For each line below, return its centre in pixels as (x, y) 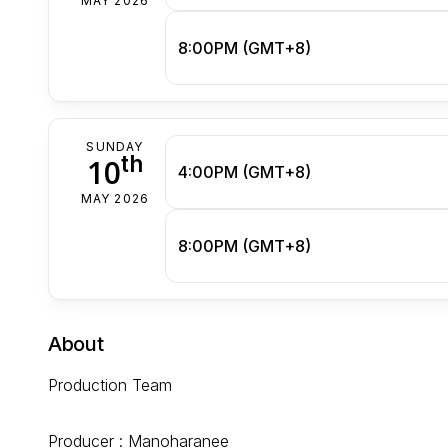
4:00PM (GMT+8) (244, 171)
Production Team (112, 384)
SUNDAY (115, 146)
